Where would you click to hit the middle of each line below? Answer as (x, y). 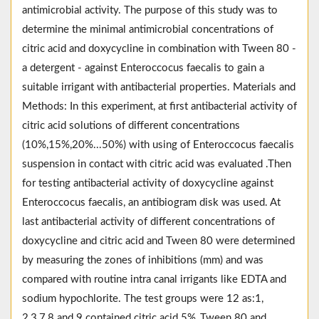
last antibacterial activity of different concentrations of (148, 222)
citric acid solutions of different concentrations (131, 126)
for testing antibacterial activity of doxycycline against (148, 184)
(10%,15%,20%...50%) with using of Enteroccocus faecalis (158, 145)
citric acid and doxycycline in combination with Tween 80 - (159, 49)
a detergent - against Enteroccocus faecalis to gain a (143, 68)
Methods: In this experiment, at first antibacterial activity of (159, 107)
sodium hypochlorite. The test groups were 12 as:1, (143, 299)
